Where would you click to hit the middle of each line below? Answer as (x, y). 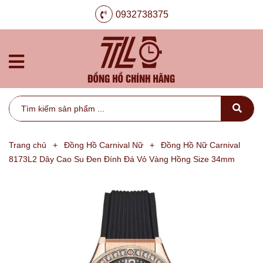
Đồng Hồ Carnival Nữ (104, 145)
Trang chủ (28, 145)
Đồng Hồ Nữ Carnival (200, 145)
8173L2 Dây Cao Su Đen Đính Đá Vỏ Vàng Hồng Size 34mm (122, 159)
